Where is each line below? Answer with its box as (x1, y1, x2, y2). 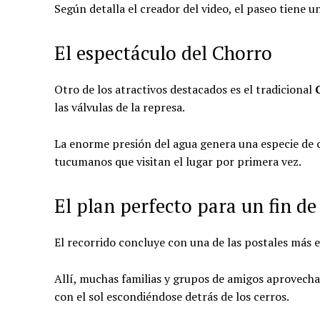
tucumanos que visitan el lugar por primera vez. (54, 153, 301, 169)
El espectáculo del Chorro (54, 39, 272, 66)
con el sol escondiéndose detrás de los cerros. (54, 288, 289, 304)
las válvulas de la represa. (54, 99, 185, 115)
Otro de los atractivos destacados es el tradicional (54, 81, 315, 97)
